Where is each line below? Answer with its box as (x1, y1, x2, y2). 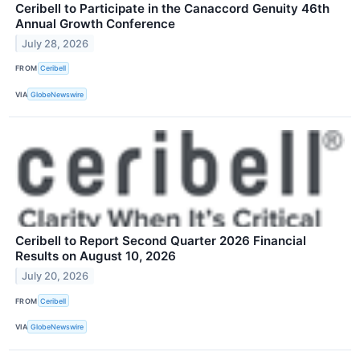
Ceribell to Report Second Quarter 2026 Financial (15, 233, 306, 249)
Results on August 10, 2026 (15, 248, 176, 264)
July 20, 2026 (22, 270, 89, 282)
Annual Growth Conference (15, 15, 175, 31)
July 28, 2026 (22, 37, 89, 50)
